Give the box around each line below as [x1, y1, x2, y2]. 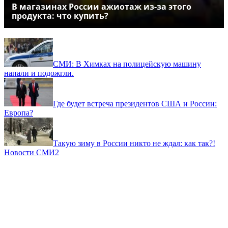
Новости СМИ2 [4, 148, 59, 157]
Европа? [4, 108, 33, 117]
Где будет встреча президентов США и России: [53, 99, 217, 108]
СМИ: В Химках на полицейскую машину [53, 59, 201, 68]
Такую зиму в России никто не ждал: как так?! [53, 138, 215, 148]
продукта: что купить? [12, 10, 108, 21]
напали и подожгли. [4, 68, 74, 77]
